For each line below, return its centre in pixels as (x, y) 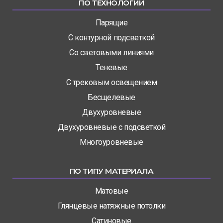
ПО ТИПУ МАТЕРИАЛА (111, 171)
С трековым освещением (111, 83)
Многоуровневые (111, 142)
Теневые (111, 68)
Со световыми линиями (111, 53)
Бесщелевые (111, 98)
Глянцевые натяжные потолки (111, 206)
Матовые (111, 191)
